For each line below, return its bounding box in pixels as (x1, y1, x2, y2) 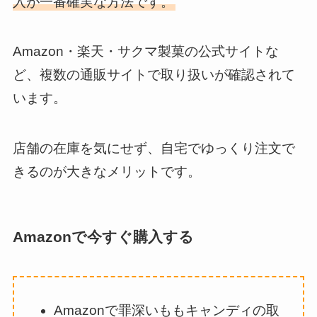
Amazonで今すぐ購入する (12, 229, 194, 246)
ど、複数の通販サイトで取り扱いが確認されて (12, 67, 295, 83)
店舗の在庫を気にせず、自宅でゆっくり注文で (12, 140, 295, 156)
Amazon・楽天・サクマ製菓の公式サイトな (12, 44, 279, 59)
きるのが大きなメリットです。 (12, 163, 201, 179)
